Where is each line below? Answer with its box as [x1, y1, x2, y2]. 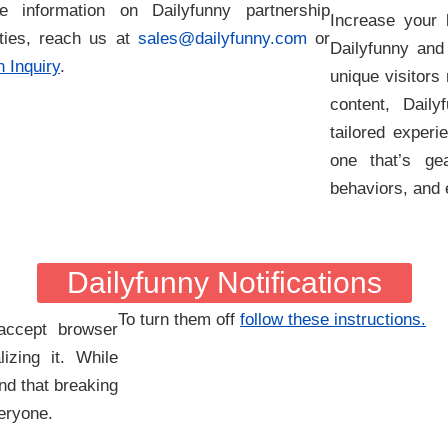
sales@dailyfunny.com [137, 29, 307, 48]
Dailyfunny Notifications [66, 266, 382, 299]
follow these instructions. [240, 310, 426, 329]
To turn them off [118, 310, 240, 329]
